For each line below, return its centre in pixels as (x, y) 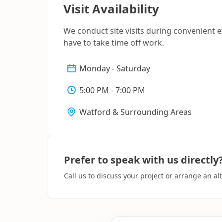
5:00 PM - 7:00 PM (112, 90)
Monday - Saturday (115, 69)
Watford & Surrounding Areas (136, 112)
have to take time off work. (114, 43)
